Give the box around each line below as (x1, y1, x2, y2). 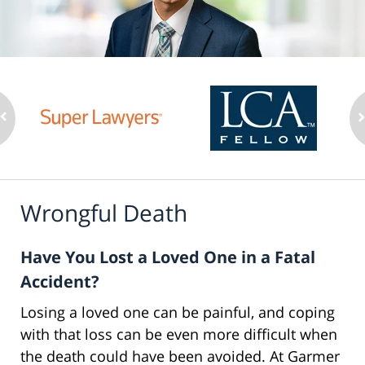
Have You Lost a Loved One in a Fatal (20, 245, 315, 268)
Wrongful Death (20, 197, 187, 229)
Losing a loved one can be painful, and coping (20, 301, 335, 322)
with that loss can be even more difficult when (20, 323, 337, 344)
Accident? (20, 270, 99, 292)
